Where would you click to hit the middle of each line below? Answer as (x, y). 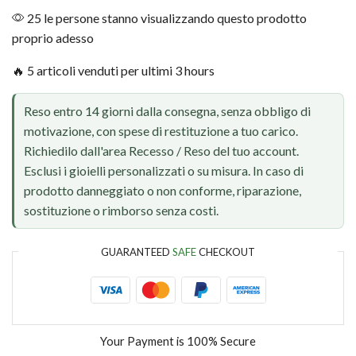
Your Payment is (143, 341)
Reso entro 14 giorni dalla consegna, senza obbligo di (167, 111)
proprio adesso (53, 37)
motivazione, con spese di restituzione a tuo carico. (161, 131)
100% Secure (221, 341)
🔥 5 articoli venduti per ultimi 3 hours (113, 70)
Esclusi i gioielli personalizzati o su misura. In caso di (163, 171)
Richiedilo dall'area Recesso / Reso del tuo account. (161, 151)
